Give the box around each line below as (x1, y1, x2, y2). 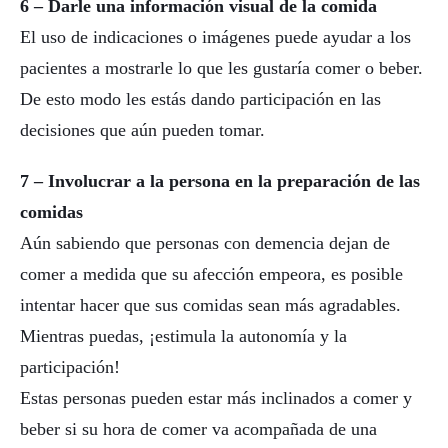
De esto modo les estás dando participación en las (20, 89, 381, 109)
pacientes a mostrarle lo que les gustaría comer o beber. (20, 58, 423, 78)
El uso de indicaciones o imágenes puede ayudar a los (20, 27, 411, 47)
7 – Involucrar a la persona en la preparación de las (20, 170, 420, 191)
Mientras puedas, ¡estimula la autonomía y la (20, 325, 347, 346)
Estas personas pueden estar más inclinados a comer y (20, 387, 412, 408)
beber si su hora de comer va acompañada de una (20, 418, 377, 439)
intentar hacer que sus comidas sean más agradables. (20, 294, 401, 315)
